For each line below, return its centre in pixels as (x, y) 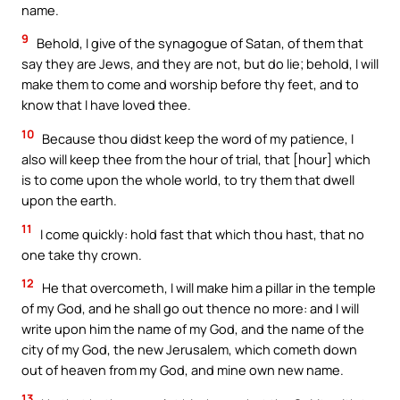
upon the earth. (69, 200)
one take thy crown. (82, 254)
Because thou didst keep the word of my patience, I (196, 138)
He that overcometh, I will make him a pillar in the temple (208, 288)
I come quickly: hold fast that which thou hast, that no (201, 233)
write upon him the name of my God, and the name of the (193, 329)
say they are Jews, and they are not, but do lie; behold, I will (200, 64)
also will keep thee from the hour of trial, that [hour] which (196, 158)
